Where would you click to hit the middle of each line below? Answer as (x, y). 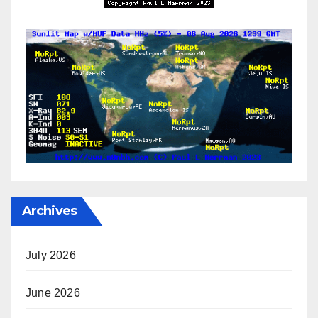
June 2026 (53, 293)
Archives (49, 211)
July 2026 (51, 256)
